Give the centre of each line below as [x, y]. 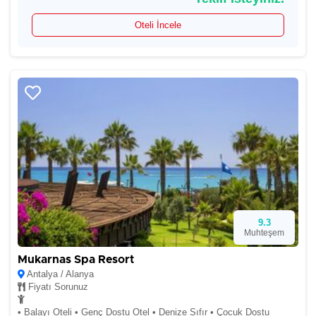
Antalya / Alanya [59, 274]
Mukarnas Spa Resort [76, 260]
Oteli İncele [158, 25]
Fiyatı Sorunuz [57, 287]
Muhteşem [264, 233]
